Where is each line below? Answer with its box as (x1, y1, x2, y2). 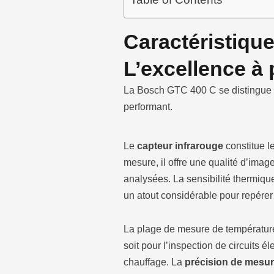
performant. (124, 102, 172, 113)
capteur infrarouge (137, 141, 223, 152)
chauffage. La (124, 257, 185, 268)
